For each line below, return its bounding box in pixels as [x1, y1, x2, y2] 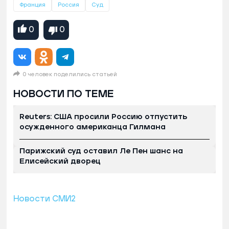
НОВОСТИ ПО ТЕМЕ [13, 88, 114, 99]
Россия [58, 2, 79, 8]
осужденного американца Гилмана [19, 123, 166, 131]
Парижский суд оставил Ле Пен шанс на [19, 147, 183, 155]
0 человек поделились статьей [22, 71, 117, 77]
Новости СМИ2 [13, 194, 76, 203]
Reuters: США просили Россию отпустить [19, 112, 187, 121]
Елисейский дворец [19, 157, 101, 165]
